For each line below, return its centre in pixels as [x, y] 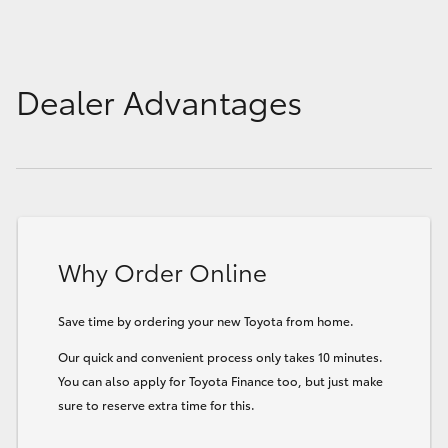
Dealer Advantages [159, 100]
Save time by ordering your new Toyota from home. [206, 320]
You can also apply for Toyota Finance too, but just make [220, 380]
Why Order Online [162, 270]
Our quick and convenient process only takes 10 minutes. [220, 356]
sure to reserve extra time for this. [156, 404]
